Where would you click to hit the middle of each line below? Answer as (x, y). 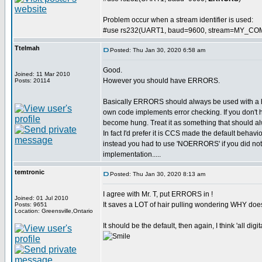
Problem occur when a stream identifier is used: (178, 20)
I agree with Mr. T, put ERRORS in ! (158, 194)
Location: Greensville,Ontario (54, 211)
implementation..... (132, 154)
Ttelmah (27, 48)
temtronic (30, 172)
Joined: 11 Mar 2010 (42, 74)
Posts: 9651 (31, 204)
